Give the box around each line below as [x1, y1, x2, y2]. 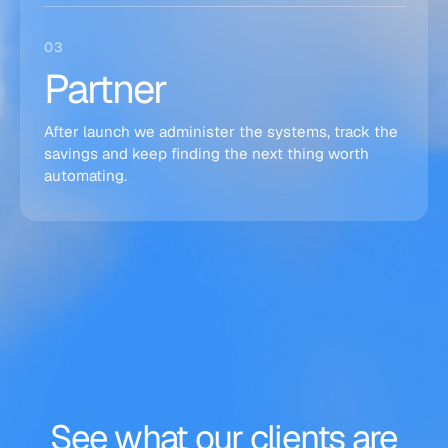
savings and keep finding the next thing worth [44, 144, 369, 163]
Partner [44, 63, 166, 115]
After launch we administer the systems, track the [44, 122, 398, 141]
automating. [44, 166, 127, 185]
